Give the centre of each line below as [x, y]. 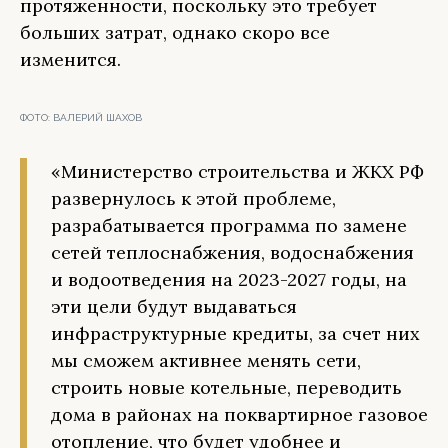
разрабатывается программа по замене [229, 225]
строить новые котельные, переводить [226, 387]
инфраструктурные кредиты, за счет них [235, 333]
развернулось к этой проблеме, [193, 198]
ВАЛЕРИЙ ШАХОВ [97, 117]
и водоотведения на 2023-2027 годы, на [229, 279]
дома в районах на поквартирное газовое [239, 414]
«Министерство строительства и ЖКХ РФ [237, 171]
